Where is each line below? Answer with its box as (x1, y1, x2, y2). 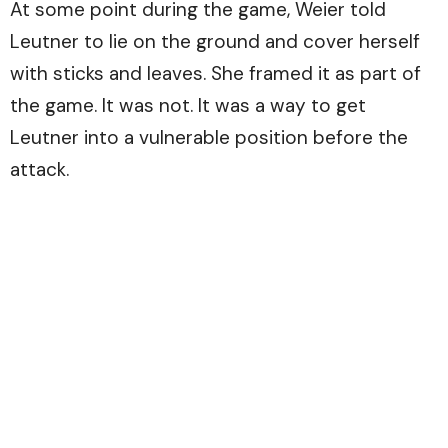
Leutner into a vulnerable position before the (10, 124, 408, 150)
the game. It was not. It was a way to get (10, 92, 366, 118)
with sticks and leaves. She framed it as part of (10, 60, 421, 86)
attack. (10, 156, 69, 182)
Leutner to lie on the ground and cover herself (10, 28, 420, 54)
